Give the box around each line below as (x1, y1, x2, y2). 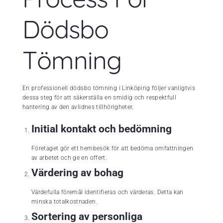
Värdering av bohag (31, 166, 123, 179)
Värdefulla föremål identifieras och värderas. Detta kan (31, 188, 184, 196)
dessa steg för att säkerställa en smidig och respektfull (22, 94, 177, 101)
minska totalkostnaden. (31, 198, 98, 205)
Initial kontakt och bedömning (31, 122, 172, 135)
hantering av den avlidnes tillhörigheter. (22, 103, 134, 111)
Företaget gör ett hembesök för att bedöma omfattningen (31, 144, 194, 152)
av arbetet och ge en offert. (31, 154, 108, 161)
